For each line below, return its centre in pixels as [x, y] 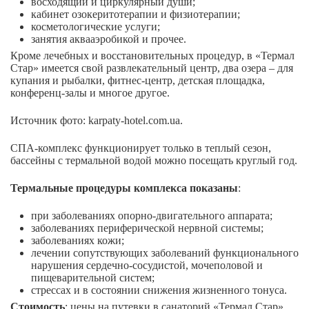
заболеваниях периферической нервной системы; [147, 228]
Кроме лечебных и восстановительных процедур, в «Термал [152, 56]
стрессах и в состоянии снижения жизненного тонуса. [159, 290]
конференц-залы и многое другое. [90, 93]
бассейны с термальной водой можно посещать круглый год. [154, 161]
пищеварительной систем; [93, 278]
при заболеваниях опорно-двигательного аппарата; [152, 216]
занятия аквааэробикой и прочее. [109, 39]
